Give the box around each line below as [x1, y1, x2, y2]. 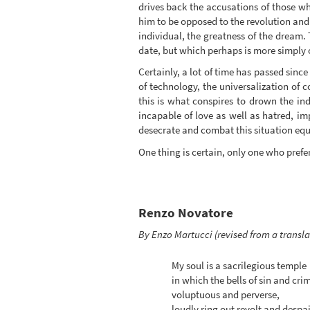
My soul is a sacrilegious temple [171, 259, 307, 273]
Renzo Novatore [138, 204, 233, 221]
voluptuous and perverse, [171, 288, 280, 302]
